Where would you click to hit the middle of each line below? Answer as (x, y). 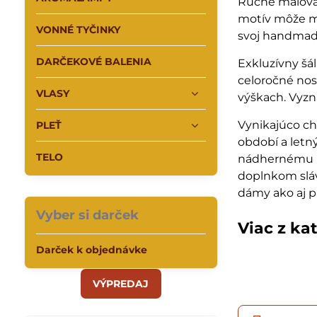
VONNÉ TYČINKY (78, 30)
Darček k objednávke (91, 250)
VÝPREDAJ (121, 284)
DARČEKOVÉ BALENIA (93, 62)
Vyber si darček (87, 215)
